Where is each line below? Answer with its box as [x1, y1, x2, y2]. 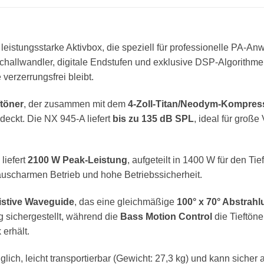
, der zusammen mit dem [24, 98, 128, 109]
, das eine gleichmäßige [74, 197, 177, 207]
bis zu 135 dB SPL [113, 113, 194, 124]
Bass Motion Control [120, 212, 212, 222]
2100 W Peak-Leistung [28, 155, 127, 166]
